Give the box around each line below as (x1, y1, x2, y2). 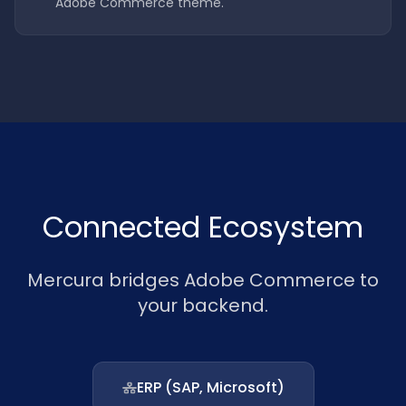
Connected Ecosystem (43, 207, 363, 247)
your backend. (138, 293, 268, 318)
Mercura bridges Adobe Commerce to (27, 267, 379, 293)
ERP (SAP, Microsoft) (136, 377, 285, 398)
